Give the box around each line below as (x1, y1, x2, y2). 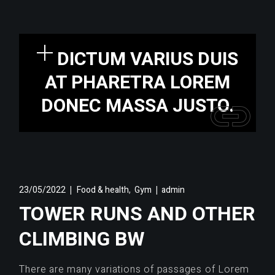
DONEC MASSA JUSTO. (41, 92, 234, 120)
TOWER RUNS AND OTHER (19, 199, 256, 228)
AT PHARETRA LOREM (44, 69, 230, 96)
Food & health (76, 184, 129, 197)
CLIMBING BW (19, 224, 145, 254)
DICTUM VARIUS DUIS (56, 45, 238, 73)
